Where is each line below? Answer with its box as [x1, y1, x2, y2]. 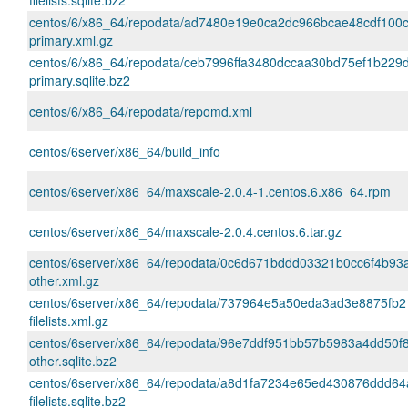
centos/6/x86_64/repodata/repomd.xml [29, 102, 252, 120]
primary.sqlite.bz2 [29, 71, 130, 89]
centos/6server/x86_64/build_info [29, 142, 220, 160]
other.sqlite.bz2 [29, 352, 117, 370]
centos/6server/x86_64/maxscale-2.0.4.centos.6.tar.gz [29, 222, 342, 240]
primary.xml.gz [29, 31, 113, 49]
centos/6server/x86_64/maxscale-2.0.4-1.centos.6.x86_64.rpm [29, 182, 391, 200]
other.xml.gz [29, 271, 99, 290]
